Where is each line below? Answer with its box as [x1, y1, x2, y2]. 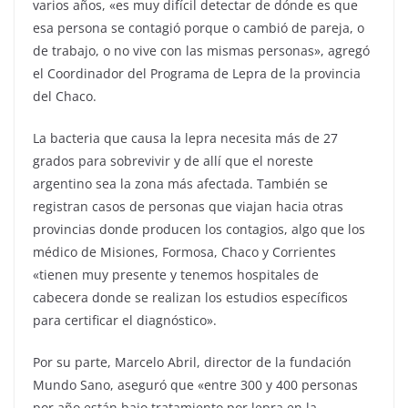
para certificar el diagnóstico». [33, 311, 217, 329]
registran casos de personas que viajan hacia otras [33, 197, 343, 215]
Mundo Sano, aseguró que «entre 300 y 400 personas [33, 375, 358, 393]
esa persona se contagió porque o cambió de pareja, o [33, 18, 364, 36]
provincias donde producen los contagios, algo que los [33, 219, 365, 238]
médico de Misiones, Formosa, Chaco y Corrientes [33, 242, 336, 260]
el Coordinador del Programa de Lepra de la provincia [33, 64, 361, 82]
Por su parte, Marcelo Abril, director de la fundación [33, 352, 352, 371]
